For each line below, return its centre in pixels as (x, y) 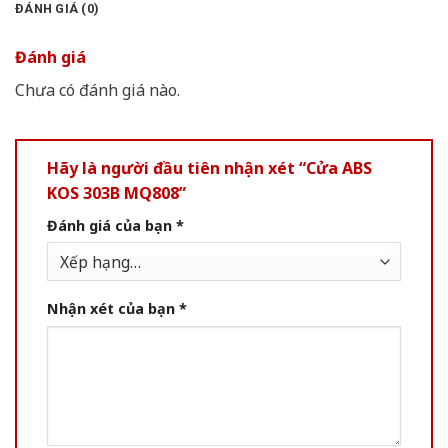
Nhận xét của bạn (113, 308)
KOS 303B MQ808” (116, 192)
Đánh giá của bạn (111, 225)
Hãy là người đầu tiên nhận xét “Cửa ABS (209, 167)
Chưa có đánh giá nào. (97, 89)
